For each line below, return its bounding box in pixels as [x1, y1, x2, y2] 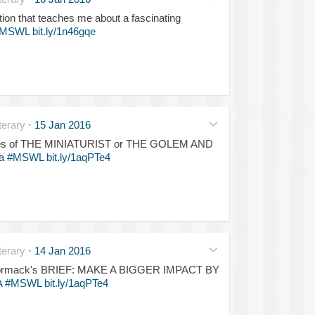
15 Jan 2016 [34, 118, 91, 131]
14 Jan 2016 [34, 244, 91, 257]
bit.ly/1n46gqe [32, 25, 96, 37]
